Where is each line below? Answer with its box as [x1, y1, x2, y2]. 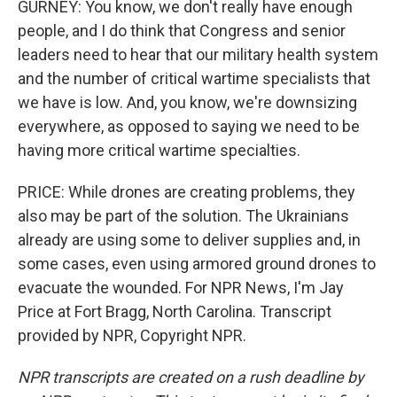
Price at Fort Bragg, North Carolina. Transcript [18, 302, 331, 321]
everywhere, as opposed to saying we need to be [18, 117, 360, 136]
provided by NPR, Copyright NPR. [18, 326, 246, 345]
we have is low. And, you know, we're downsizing [18, 93, 357, 112]
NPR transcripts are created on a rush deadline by [18, 368, 364, 386]
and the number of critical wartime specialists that [18, 69, 370, 88]
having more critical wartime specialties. [18, 141, 300, 160]
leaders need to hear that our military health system [18, 45, 378, 64]
